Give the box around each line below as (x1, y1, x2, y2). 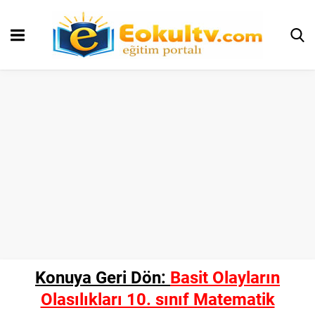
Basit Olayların (170, 266, 280, 288)
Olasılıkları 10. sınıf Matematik (40, 288, 275, 310)
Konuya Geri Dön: (35, 266, 170, 288)
